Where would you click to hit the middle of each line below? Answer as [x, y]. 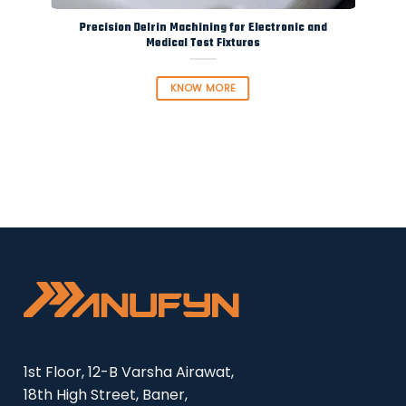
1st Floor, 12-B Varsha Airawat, [129, 372]
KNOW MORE [203, 88]
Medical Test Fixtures [203, 43]
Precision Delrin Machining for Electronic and [203, 28]
